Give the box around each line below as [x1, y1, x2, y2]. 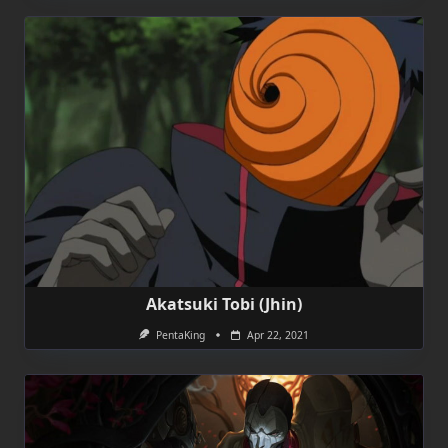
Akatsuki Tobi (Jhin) [146, 292, 302, 315]
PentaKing [155, 327, 205, 342]
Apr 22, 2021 [246, 327, 309, 342]
